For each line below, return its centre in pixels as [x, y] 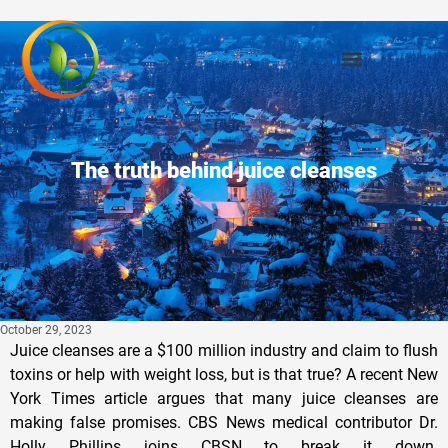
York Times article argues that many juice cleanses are [224, 398]
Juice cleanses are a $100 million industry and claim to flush [224, 350]
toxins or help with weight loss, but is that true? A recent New [224, 374]
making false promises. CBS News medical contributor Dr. [224, 422]
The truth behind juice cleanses [224, 170]
